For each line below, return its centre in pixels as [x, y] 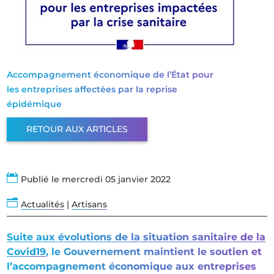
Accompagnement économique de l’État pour [110, 75]
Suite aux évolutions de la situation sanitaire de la [136, 237]
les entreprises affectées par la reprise [92, 90]
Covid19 [27, 252]
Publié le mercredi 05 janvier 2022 [96, 180]
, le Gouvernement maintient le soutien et [154, 252]
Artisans [90, 205]
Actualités [43, 205]
